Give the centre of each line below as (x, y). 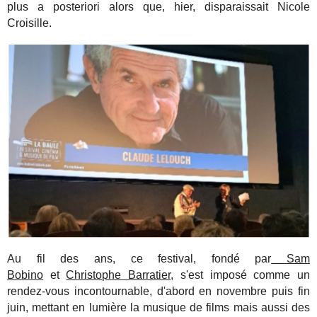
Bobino (25, 275)
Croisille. (30, 23)
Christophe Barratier (119, 275)
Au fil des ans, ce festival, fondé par (139, 259)
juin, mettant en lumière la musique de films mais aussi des (158, 308)
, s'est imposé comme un (240, 275)
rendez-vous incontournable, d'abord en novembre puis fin (158, 292)
